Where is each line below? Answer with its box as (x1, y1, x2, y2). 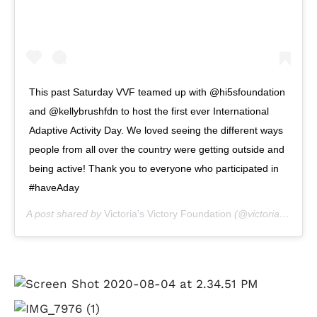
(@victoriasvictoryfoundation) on (231, 207, 279, 219)
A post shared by (26, 207, 104, 219)
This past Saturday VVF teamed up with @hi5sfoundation (29, 86, 285, 98)
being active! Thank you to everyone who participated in (29, 162, 279, 174)
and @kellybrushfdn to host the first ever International (29, 105, 269, 117)
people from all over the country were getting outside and (29, 143, 284, 155)
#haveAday (29, 181, 79, 193)
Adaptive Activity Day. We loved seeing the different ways (29, 124, 283, 136)
